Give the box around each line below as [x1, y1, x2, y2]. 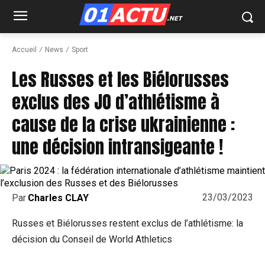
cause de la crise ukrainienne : [12, 111, 235, 138]
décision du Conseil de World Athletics [12, 233, 172, 245]
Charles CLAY [28, 192, 89, 203]
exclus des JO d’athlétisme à [12, 89, 219, 116]
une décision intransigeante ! [12, 134, 223, 161]
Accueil [12, 46, 37, 54]
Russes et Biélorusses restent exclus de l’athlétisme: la [12, 217, 243, 229]
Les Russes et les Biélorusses [12, 66, 229, 93]
